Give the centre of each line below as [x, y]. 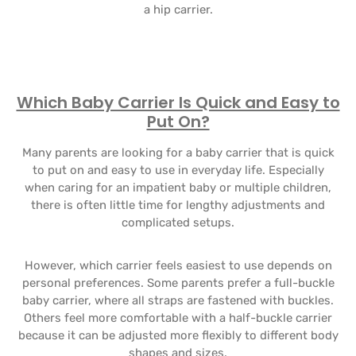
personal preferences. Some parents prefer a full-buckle [178, 283]
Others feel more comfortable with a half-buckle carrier [178, 318]
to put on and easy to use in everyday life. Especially [178, 170]
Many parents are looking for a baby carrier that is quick [178, 153]
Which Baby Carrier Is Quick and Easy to [178, 103]
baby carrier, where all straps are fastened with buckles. [178, 300]
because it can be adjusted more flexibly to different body [178, 335]
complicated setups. [178, 222]
